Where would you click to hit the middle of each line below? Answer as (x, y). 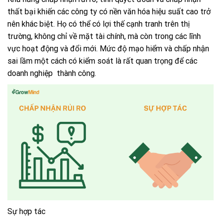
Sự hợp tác (26, 212)
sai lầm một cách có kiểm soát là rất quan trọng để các (102, 61)
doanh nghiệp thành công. (52, 74)
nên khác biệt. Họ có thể (49, 24)
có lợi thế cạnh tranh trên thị (140, 24)
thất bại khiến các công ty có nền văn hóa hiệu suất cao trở (109, 12)
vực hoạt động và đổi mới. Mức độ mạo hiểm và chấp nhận (108, 49)
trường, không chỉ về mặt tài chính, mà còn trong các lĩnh (104, 37)
